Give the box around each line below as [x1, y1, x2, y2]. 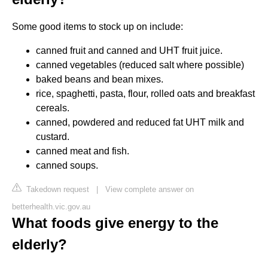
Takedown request [24, 184, 89, 194]
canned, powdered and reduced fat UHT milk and [36, 117, 244, 127]
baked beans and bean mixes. [36, 74, 163, 84]
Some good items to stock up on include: [12, 21, 183, 32]
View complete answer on [105, 184, 194, 194]
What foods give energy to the [12, 214, 218, 231]
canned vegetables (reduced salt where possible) [36, 59, 244, 70]
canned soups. [36, 160, 98, 170]
